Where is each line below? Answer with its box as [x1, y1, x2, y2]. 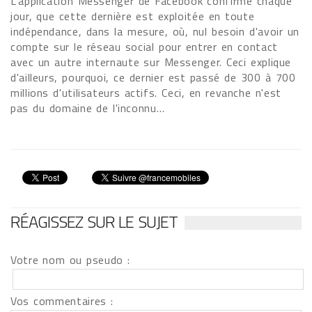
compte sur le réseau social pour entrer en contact [10, 38, 278, 55]
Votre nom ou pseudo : [10, 251, 130, 268]
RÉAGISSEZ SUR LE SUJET [10, 209, 178, 234]
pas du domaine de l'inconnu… [10, 100, 165, 116]
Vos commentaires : [10, 292, 114, 309]
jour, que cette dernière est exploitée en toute [10, 8, 255, 24]
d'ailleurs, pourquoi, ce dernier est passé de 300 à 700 [10, 69, 296, 86]
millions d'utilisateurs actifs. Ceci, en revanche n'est [10, 84, 281, 101]
